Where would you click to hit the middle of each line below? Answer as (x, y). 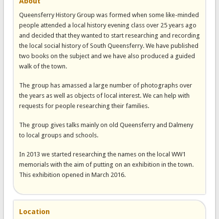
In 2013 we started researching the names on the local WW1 (102, 154)
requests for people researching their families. (84, 106)
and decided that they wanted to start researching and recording (109, 35)
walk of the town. (43, 66)
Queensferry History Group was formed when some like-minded (109, 15)
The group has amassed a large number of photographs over (105, 85)
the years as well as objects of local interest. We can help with (104, 96)
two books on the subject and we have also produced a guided (107, 56)
